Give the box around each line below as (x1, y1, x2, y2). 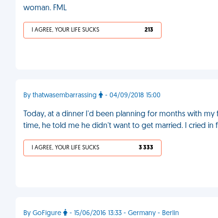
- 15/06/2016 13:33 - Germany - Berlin (68, 210, 179, 217)
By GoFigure (23, 210, 63, 217)
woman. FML (23, 4, 67, 12)
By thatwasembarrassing (23, 92, 99, 99)
